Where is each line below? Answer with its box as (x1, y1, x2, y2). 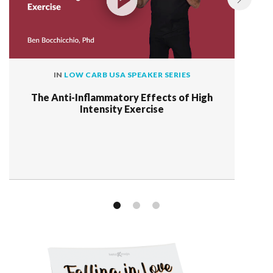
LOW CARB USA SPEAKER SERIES (64, 70, 191, 80)
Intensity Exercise (80, 103, 164, 115)
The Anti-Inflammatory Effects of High (31, 91, 213, 104)
